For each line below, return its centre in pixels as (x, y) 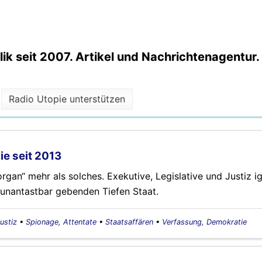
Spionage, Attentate (61, 222)
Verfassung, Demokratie (204, 222)
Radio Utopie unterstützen (67, 99)
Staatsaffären (129, 222)
